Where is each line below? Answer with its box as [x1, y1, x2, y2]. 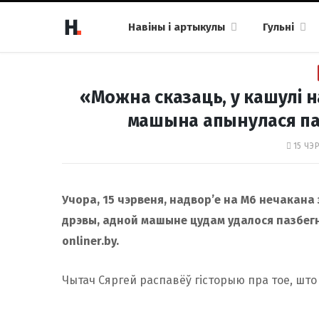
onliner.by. [62, 234, 119, 248]
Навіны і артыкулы [128, 21, 225, 33]
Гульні [263, 21, 294, 33]
